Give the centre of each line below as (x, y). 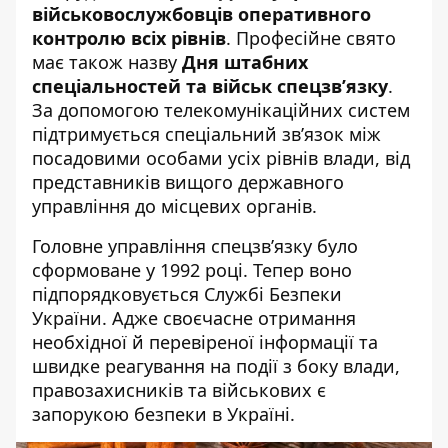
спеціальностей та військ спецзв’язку (210, 85)
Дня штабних (245, 61)
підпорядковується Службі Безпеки (187, 293)
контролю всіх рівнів (129, 37)
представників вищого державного (188, 181)
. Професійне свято (311, 37)
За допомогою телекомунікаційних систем (221, 109)
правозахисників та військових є (179, 389)
